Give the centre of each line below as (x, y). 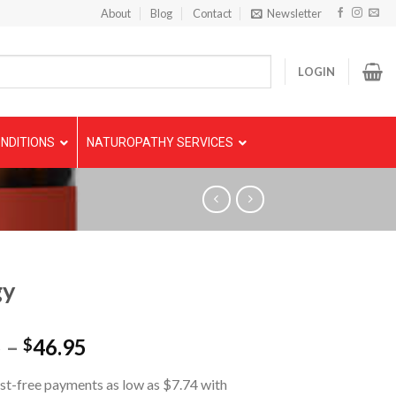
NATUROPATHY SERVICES (160, 142)
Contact (212, 13)
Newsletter (295, 13)
